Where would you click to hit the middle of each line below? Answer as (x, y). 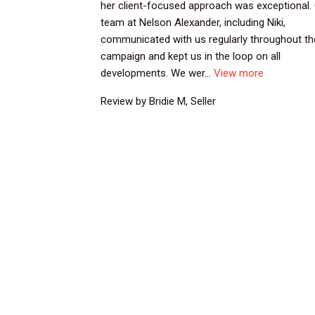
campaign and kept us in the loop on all (191, 57)
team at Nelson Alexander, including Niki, (193, 23)
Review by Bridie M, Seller (158, 102)
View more (239, 73)
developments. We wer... (157, 73)
